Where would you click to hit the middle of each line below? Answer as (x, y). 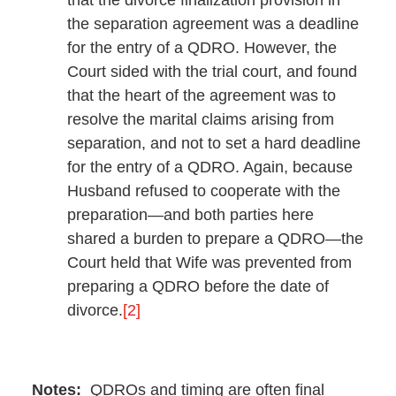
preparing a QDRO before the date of (198, 286)
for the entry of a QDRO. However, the (202, 47)
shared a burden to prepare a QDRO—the (215, 238)
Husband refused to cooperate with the (203, 190)
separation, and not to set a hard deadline (213, 143)
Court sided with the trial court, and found (212, 71)
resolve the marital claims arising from (200, 119)
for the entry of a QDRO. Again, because (209, 167)
